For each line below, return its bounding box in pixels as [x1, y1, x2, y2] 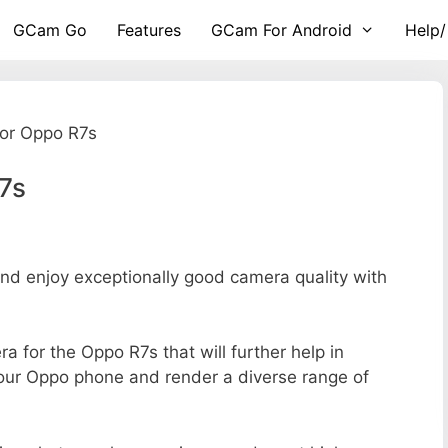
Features [117, 20, 182, 40]
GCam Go [13, 20, 88, 40]
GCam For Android [211, 20, 353, 40]
